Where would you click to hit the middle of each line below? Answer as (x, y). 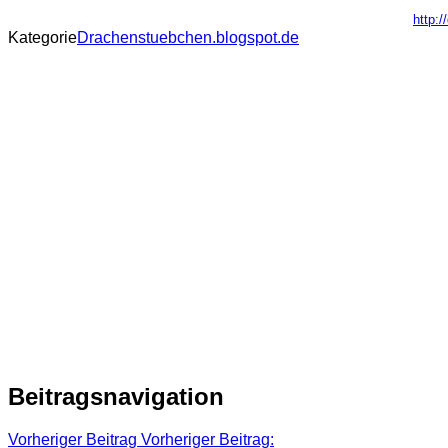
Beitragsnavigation (116, 396)
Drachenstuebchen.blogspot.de (188, 37)
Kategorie (42, 37)
